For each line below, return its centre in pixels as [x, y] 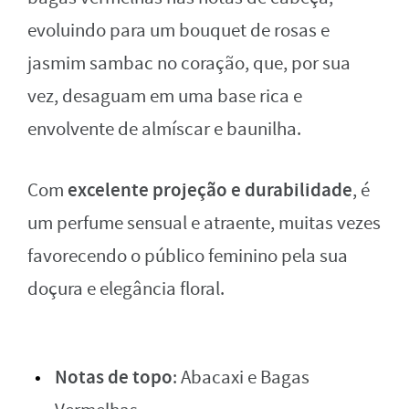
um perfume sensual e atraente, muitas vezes [204, 223]
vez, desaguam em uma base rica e [165, 96]
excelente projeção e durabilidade [210, 189]
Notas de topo [114, 377]
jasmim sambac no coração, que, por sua [189, 63]
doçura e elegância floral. [126, 288]
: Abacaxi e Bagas [241, 377]
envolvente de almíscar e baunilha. [164, 129]
